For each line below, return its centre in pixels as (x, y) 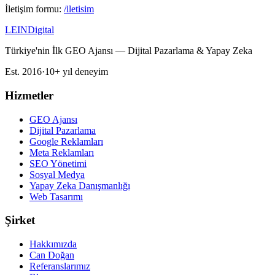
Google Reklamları (66, 141)
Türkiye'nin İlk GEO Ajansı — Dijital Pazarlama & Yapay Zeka (129, 51)
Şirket (20, 220)
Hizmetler (29, 95)
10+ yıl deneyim (76, 72)
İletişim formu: (33, 9)
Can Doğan (52, 255)
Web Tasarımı (56, 196)
